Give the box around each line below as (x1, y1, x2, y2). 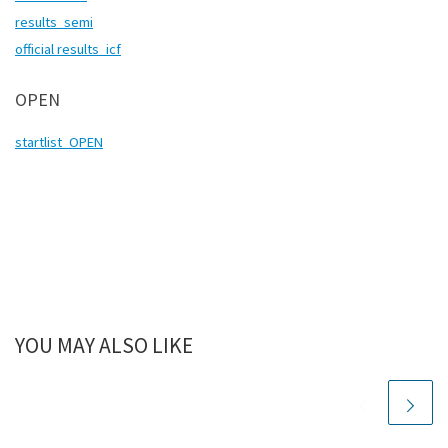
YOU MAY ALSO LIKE (15, 332, 193, 360)
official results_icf (15, 40, 121, 59)
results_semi (15, 13, 93, 32)
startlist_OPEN (15, 132, 103, 151)
